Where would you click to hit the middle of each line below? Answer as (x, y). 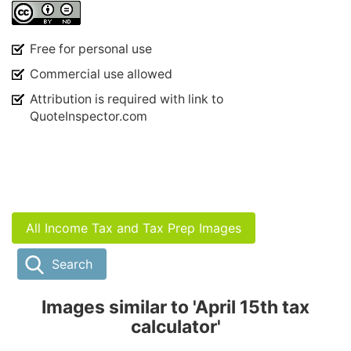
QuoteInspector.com (89, 116)
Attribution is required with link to (127, 99)
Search (72, 264)
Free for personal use (91, 49)
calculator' (175, 326)
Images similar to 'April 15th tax (175, 307)
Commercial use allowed (101, 74)
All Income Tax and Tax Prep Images (134, 228)
